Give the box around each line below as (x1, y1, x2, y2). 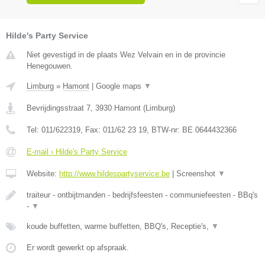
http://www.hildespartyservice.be (59, 169, 170, 178)
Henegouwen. (27, 61, 73, 70)
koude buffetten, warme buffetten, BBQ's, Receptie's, (27, 221, 211, 231)
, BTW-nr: (147, 125, 182, 134)
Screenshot (176, 169, 218, 178)
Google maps (96, 81, 144, 91)
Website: (27, 169, 59, 178)
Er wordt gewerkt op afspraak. (27, 243, 129, 252)
